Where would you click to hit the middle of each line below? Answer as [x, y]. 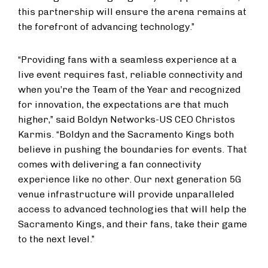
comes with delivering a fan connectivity [109, 164]
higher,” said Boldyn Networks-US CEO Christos [127, 119]
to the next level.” [56, 239]
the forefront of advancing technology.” [106, 27]
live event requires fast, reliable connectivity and [130, 74]
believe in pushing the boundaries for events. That [133, 149]
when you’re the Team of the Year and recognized [129, 89]
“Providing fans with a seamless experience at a [127, 60]
